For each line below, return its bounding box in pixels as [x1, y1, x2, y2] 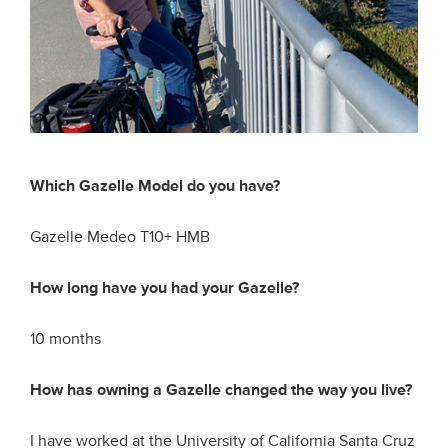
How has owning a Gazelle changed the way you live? [30, 380, 412, 400]
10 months [30, 329, 101, 349]
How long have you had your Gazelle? [30, 278, 299, 298]
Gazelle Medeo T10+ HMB [30, 227, 210, 247]
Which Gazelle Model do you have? [30, 176, 280, 196]
